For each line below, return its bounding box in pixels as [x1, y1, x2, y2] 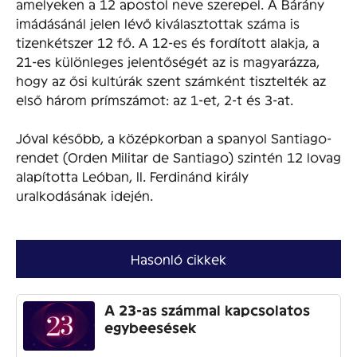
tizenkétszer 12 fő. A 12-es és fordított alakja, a [16, 33, 320, 49]
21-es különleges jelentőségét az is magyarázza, [16, 53, 320, 69]
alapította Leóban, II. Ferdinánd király [16, 167, 249, 183]
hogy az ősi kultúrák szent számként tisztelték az [16, 72, 326, 88]
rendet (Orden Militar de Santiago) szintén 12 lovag [16, 148, 341, 164]
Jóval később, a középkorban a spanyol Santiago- [16, 129, 331, 145]
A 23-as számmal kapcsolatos [104, 300, 310, 318]
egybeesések [104, 318, 196, 335]
